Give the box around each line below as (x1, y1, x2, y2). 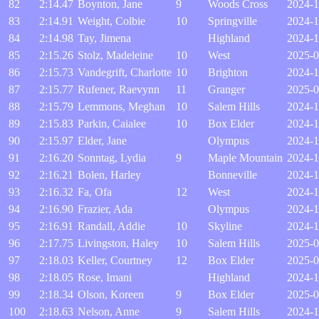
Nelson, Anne (78, 305, 140, 318)
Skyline (208, 220, 242, 232)
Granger (208, 83, 245, 95)
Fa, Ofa (78, 186, 112, 198)
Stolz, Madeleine (78, 49, 153, 61)
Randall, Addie (78, 220, 145, 232)
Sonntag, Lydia (78, 152, 146, 164)
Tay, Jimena (78, 32, 131, 44)
